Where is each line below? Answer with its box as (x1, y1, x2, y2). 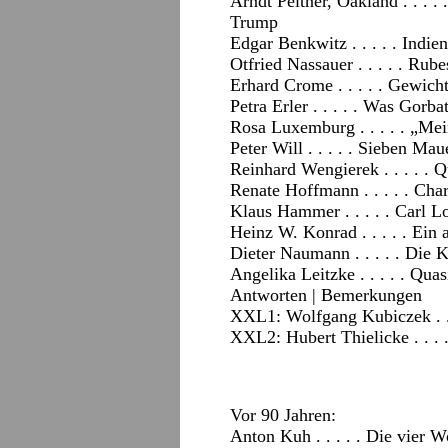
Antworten (230, 285, 307, 305)
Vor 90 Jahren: (230, 405, 336, 425)
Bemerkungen (321, 285, 422, 305)
